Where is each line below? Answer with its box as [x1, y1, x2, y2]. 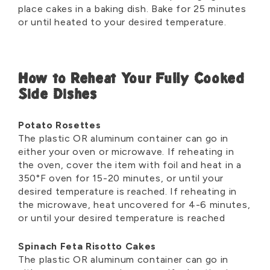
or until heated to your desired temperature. [18, 16, 227, 28]
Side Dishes [18, 89, 97, 103]
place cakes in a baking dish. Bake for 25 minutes [18, 3, 246, 15]
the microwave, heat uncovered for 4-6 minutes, [18, 199, 251, 211]
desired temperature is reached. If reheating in [18, 186, 237, 198]
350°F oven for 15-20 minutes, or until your [18, 172, 224, 184]
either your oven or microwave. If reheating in [18, 146, 234, 158]
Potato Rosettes [18, 119, 104, 131]
